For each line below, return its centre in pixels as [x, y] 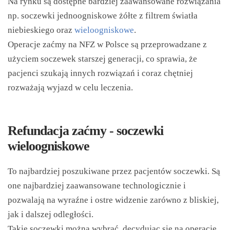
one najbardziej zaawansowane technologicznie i [97, 186]
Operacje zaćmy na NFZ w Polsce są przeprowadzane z [107, 44]
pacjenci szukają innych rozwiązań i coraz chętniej [100, 73]
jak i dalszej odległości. [51, 214]
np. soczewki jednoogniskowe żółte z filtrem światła [103, 16]
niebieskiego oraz [41, 30]
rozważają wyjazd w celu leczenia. [70, 88]
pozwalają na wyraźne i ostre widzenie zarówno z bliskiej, [113, 200]
